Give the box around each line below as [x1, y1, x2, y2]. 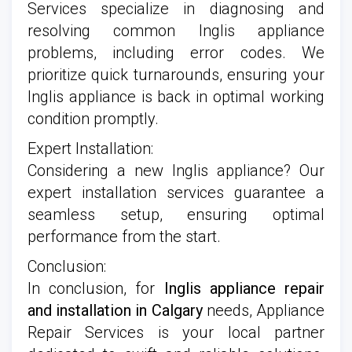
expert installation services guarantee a [27, 182, 324, 202]
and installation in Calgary [27, 300, 203, 320]
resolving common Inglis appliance [27, 20, 324, 40]
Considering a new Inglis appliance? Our [27, 160, 324, 180]
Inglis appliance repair [163, 278, 324, 298]
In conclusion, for [27, 278, 164, 298]
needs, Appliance [202, 300, 324, 320]
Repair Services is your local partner [27, 322, 324, 342]
